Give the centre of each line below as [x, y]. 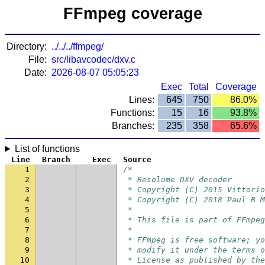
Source [137, 159]
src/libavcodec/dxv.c [93, 59]
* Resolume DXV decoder [177, 180]
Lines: [142, 100]
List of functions [47, 149]
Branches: [133, 126]
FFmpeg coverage [132, 14]
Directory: [27, 46]
